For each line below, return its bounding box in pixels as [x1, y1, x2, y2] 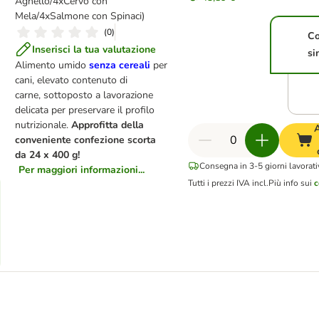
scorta [127, 133, 156, 147]
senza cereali [88, 58, 150, 72]
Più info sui [268, 177, 314, 189]
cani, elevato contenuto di [14, 73, 127, 87]
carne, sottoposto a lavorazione [14, 88, 153, 102]
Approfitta [70, 118, 121, 132]
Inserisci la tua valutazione [31, 42, 156, 56]
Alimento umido [14, 58, 89, 72]
